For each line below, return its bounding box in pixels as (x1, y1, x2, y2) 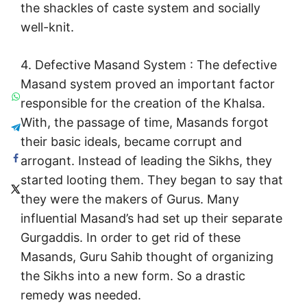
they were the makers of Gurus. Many (21, 192, 239, 207)
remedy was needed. (21, 288, 141, 303)
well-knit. (21, 20, 74, 35)
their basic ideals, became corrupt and (21, 134, 242, 149)
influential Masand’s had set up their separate (21, 211, 282, 226)
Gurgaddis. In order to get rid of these (21, 230, 241, 245)
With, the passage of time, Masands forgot (21, 115, 269, 130)
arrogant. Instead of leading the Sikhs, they (21, 153, 272, 169)
